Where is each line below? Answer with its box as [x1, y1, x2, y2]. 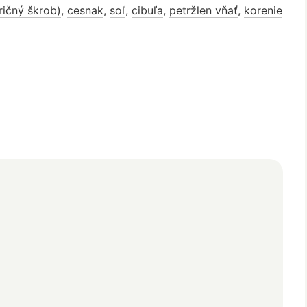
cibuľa [132, 3, 163, 17]
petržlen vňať [169, 3, 238, 17]
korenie [244, 3, 282, 17]
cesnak [67, 3, 103, 17]
